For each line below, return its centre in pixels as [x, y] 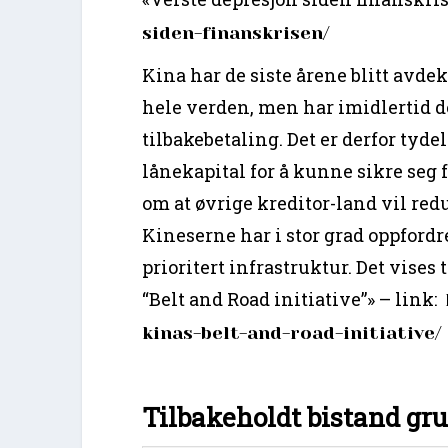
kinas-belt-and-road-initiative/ [292, 332]
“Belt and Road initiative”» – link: [294, 298]
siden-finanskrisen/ [236, 32]
